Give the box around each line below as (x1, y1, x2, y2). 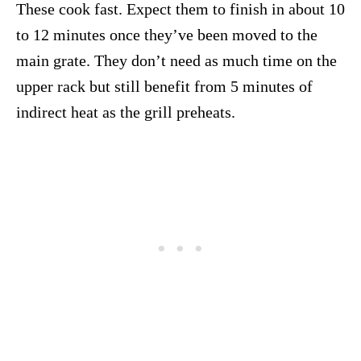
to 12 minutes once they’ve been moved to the (16, 26, 317, 44)
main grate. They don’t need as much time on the (16, 52, 337, 70)
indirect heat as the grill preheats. (16, 103, 235, 122)
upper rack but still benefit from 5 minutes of (16, 77, 313, 96)
